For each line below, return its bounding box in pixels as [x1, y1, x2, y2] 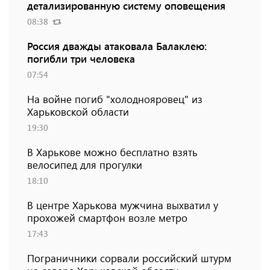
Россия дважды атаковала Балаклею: [27, 39, 207, 53]
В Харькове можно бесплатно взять [27, 145, 198, 159]
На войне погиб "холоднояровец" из [27, 92, 202, 106]
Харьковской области [27, 105, 129, 119]
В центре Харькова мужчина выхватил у [27, 198, 218, 212]
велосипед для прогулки [27, 158, 142, 172]
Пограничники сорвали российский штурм [27, 251, 231, 265]
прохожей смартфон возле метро [27, 211, 187, 225]
